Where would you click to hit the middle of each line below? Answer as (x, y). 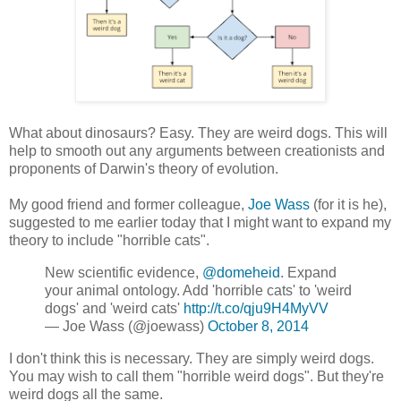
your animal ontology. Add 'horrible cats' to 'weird (198, 291)
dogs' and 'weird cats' (114, 309)
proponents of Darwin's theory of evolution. (144, 169)
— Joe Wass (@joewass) (126, 327)
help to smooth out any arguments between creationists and (197, 151)
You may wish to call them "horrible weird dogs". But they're (196, 377)
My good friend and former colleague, (128, 205)
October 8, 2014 (258, 327)
